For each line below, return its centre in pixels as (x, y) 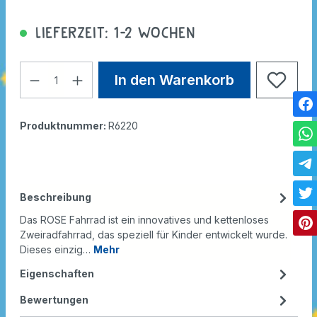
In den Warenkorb (174, 80)
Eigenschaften (57, 274)
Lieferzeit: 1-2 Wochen (113, 33)
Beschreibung (55, 197)
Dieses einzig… (56, 250)
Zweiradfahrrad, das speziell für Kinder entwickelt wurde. (153, 235)
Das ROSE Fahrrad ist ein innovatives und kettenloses (144, 220)
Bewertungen (54, 300)
